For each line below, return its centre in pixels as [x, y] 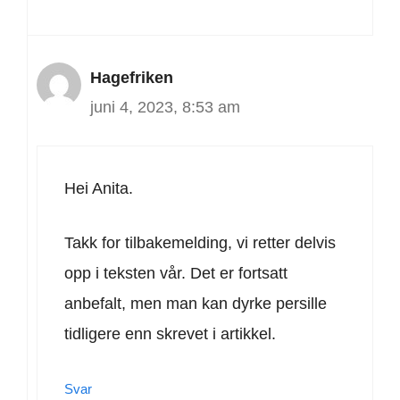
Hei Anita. [99, 189]
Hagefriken [132, 78]
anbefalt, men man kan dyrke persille [196, 304]
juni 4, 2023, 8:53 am [165, 108]
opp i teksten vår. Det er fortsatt [176, 274]
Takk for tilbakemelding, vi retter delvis [200, 243]
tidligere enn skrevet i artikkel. [170, 334]
